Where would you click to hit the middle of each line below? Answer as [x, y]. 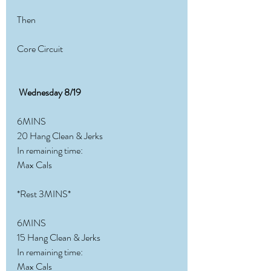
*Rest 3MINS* [44, 194]
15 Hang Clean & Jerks [59, 237]
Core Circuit [40, 49]
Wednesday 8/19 [50, 92]
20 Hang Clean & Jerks [60, 136]
